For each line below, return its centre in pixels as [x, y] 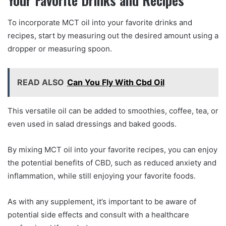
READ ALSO [41, 82]
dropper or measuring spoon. [60, 49]
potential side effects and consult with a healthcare [98, 215]
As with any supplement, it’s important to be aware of [102, 202]
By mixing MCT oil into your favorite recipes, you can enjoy [112, 150]
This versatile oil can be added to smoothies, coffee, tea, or [113, 111]
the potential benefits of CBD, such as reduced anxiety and [112, 163]
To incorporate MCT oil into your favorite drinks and [100, 23]
